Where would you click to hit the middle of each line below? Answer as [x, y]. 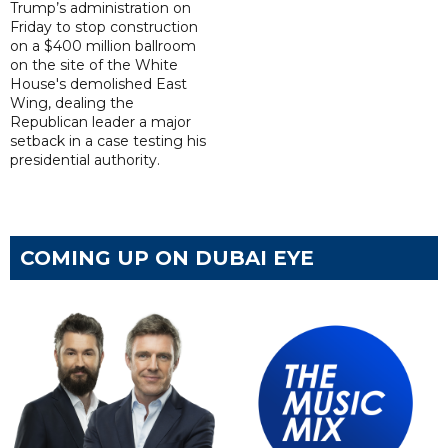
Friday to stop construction [104, 27]
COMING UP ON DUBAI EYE [167, 258]
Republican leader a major [100, 122]
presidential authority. [85, 160]
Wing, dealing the [72, 103]
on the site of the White [94, 65]
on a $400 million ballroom [103, 46]
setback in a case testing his [108, 141]
